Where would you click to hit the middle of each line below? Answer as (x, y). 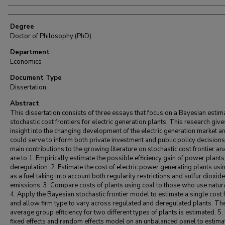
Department (30, 52)
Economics (26, 62)
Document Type (36, 78)
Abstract (25, 103)
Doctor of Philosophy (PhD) (51, 36)
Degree (22, 27)
